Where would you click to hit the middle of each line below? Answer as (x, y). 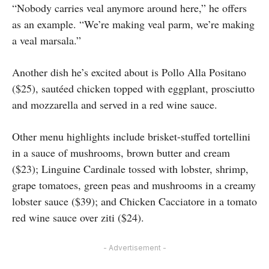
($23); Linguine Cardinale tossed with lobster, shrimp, (130, 169)
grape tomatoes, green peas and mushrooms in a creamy (134, 185)
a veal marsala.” (47, 41)
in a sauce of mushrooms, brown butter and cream (121, 153)
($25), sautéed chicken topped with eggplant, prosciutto (133, 89)
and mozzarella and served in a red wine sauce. (115, 105)
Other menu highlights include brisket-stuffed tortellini (131, 137)
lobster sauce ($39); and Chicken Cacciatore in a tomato (134, 201)
